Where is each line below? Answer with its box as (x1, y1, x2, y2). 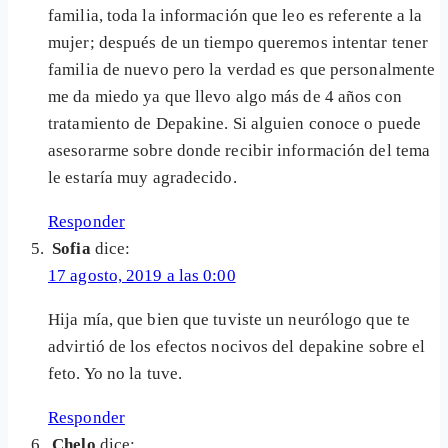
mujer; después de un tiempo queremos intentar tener (48, 33, 429, 53)
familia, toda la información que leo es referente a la (48, 6, 423, 26)
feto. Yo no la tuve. (48, 364, 183, 384)
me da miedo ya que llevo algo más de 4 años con (48, 87, 402, 107)
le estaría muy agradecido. (48, 168, 237, 188)
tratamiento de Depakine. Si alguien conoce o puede (48, 114, 422, 134)
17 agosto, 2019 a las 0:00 (48, 266, 236, 286)
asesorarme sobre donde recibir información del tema (48, 141, 431, 161)
